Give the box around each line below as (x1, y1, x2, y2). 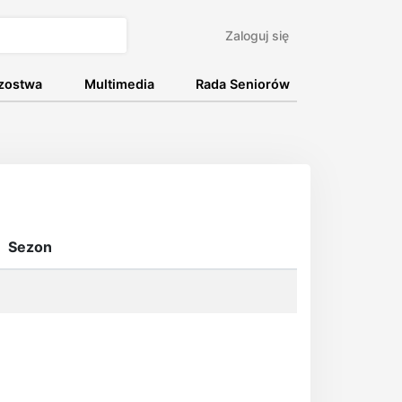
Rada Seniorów (195, 76, 290, 92)
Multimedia (83, 76, 154, 92)
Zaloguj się (225, 28, 289, 43)
